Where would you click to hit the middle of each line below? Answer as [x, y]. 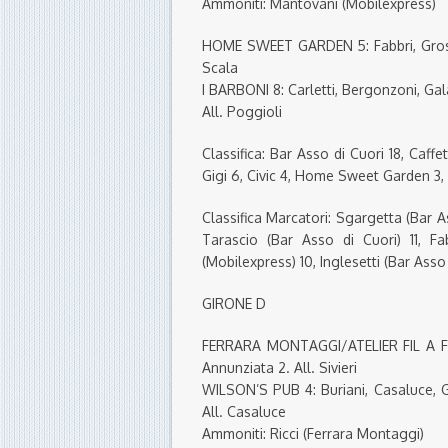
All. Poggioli [242, 112]
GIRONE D [234, 304]
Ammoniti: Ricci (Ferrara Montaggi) [313, 434]
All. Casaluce [244, 412]
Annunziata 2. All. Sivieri [279, 368]
